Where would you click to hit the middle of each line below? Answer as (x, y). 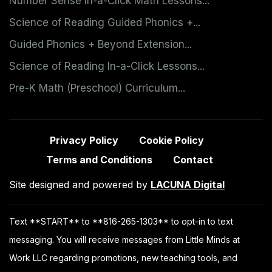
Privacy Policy (84, 140)
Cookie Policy (172, 140)
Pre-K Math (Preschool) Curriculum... (97, 88)
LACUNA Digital (188, 184)
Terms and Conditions (99, 159)
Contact (193, 159)
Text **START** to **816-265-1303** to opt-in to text (121, 221)
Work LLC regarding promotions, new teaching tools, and (123, 257)
